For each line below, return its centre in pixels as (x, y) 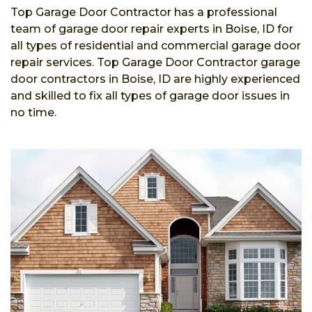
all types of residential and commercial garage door (156, 46)
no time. (33, 112)
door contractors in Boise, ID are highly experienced (155, 79)
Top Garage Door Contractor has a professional (144, 12)
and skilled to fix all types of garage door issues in (150, 96)
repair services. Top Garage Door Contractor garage (155, 62)
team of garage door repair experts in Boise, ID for (152, 29)
